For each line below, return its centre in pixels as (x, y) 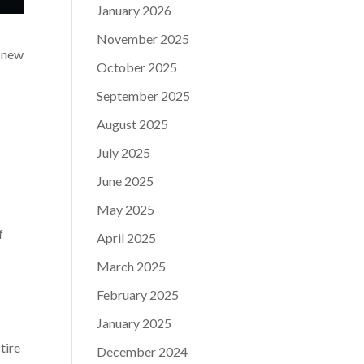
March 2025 (132, 266)
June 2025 (126, 181)
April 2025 (127, 238)
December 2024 (143, 351)
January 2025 (134, 323)
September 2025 (144, 95)
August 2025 (133, 124)
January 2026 (134, 10)
